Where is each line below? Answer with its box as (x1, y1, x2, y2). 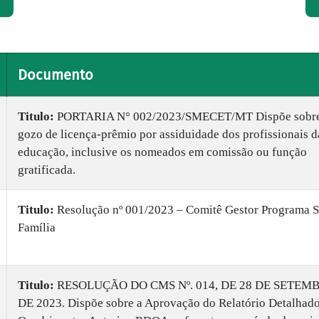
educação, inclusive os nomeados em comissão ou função (18, 145, 307, 159)
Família (18, 221, 56, 234)
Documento (18, 66, 93, 83)
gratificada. (18, 163, 75, 177)
